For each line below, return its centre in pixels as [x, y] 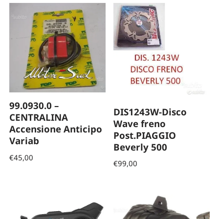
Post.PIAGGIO [145, 135]
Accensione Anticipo [56, 129]
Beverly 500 [141, 147]
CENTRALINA [39, 117]
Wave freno [140, 123]
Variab [24, 141]
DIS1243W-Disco [150, 111]
